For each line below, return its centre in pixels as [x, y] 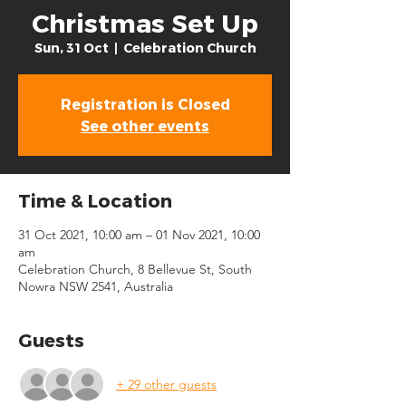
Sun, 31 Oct [71, 48]
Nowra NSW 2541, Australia [96, 286]
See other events [145, 126]
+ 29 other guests [166, 384]
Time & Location [95, 200]
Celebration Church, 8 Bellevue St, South [135, 269]
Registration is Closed [145, 104]
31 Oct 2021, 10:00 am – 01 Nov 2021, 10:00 [139, 235]
